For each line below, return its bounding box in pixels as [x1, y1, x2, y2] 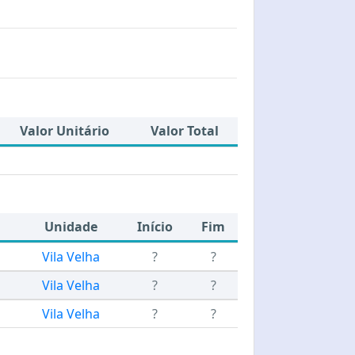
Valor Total [151, 122, 219, 139]
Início [137, 218, 173, 235]
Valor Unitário [19, 122, 109, 139]
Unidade [44, 218, 97, 235]
